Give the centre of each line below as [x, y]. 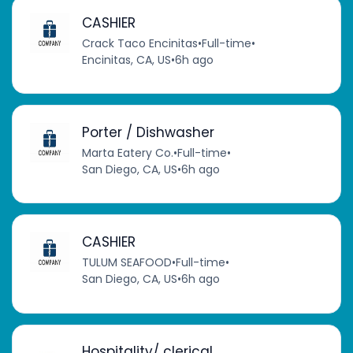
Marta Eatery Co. [127, 152]
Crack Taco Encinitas [139, 43]
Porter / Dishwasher [148, 132]
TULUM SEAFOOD [126, 262]
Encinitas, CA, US [126, 59]
